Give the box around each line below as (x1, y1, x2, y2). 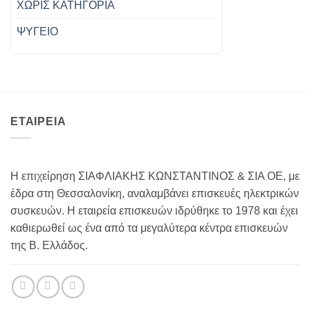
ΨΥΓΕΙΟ (17, 25, 58, 37)
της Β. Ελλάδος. (10, 239, 88, 252)
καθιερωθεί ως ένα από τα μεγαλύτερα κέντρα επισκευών (10, 222, 288, 235)
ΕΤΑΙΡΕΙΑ (10, 115, 66, 127)
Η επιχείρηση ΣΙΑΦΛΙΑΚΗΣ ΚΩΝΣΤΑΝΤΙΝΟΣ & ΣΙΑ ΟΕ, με (10, 170, 300, 183)
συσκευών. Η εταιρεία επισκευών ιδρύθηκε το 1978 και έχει (10, 205, 298, 217)
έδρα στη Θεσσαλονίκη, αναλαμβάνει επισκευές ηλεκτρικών (10, 188, 299, 200)
